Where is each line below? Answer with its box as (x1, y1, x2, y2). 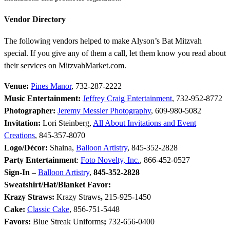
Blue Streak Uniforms (33, 217, 104, 226)
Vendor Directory (4, 14, 66, 24)
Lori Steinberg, (43, 119, 93, 128)
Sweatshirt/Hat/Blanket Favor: (4, 180, 111, 189)
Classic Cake (27, 205, 69, 214)
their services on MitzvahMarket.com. (4, 61, 126, 70)
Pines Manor (31, 82, 71, 91)
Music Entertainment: (4, 94, 83, 103)
